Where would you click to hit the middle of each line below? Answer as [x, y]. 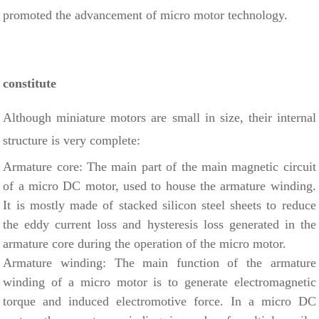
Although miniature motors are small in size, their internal [159, 117]
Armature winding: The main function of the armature [159, 262]
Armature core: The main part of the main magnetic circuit [159, 166]
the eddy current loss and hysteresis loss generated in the [159, 224]
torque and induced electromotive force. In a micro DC [159, 301]
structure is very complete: [72, 140]
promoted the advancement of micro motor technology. [146, 15]
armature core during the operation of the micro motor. [145, 243]
